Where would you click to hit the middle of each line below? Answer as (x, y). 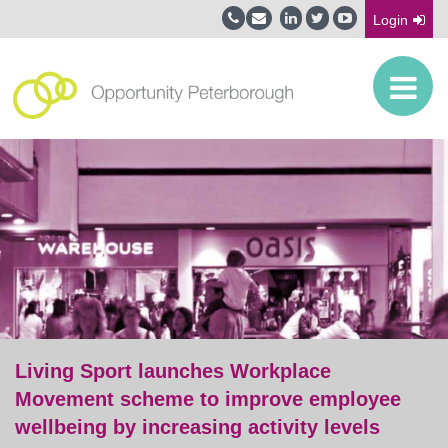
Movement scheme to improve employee (208, 398)
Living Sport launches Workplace (173, 370)
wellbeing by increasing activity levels (197, 426)
